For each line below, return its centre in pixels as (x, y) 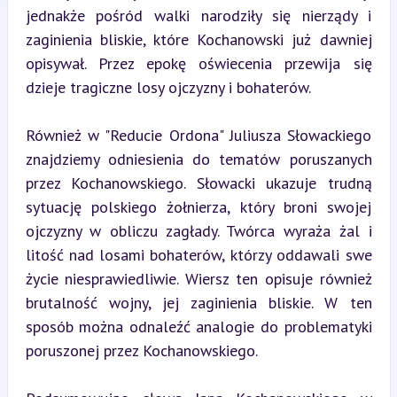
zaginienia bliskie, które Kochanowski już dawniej (198, 39)
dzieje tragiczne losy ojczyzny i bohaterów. (168, 87)
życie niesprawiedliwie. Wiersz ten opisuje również (198, 278)
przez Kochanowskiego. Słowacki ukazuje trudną (198, 183)
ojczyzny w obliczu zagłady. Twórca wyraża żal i (198, 230)
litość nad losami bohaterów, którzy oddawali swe (198, 254)
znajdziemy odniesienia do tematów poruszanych (198, 159)
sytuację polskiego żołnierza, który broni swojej (198, 206)
